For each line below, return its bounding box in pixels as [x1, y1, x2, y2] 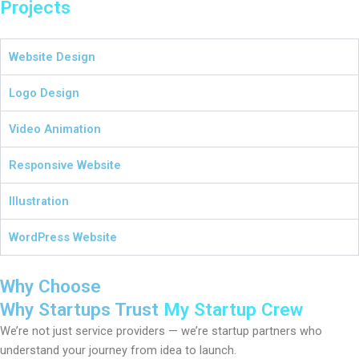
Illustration [9, 194, 69, 209]
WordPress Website [9, 230, 117, 245]
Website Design [9, 50, 95, 65]
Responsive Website [9, 158, 121, 173]
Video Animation [9, 122, 101, 137]
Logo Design [9, 86, 79, 101]
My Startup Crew [163, 299, 303, 321]
